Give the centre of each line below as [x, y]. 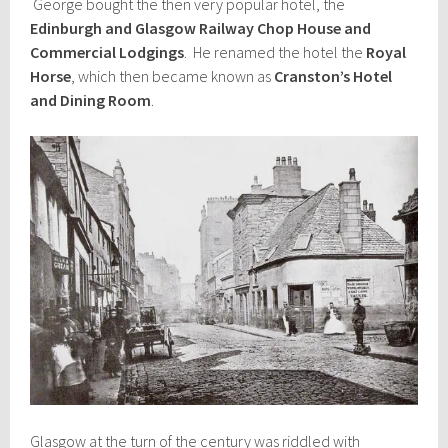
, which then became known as [173, 76]
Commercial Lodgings [107, 52]
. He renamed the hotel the [275, 52]
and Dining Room [91, 100]
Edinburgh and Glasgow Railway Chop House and [201, 28]
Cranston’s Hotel [333, 76]
